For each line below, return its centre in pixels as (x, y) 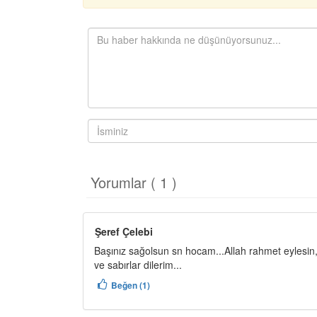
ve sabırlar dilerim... (138, 265)
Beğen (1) (131, 285)
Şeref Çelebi (124, 231)
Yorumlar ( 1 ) (134, 182)
